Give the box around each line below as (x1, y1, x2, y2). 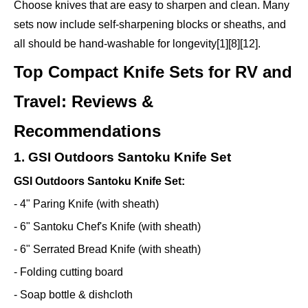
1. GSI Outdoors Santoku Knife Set (14, 150, 231, 165)
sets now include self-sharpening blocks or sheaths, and (14, 19, 286, 31)
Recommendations (14, 122, 161, 141)
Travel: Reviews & (14, 92, 153, 111)
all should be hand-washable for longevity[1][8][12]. (14, 38, 261, 50)
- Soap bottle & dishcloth (14, 289, 133, 301)
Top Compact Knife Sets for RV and (14, 63, 292, 82)
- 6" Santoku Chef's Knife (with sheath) (14, 221, 201, 233)
